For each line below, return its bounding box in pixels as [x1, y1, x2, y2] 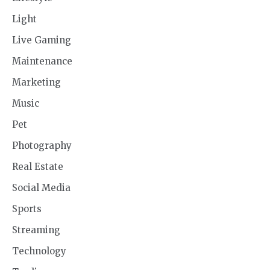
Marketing [12, 77, 61, 89]
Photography [12, 140, 72, 152]
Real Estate [12, 161, 63, 173]
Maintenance [12, 55, 72, 67]
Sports [12, 203, 42, 215]
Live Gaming [12, 34, 71, 46]
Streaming [12, 224, 60, 236]
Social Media [12, 182, 71, 194]
